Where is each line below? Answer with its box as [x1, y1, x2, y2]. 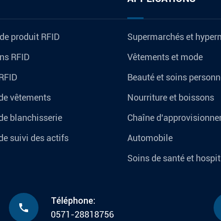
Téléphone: [50, 194, 95, 206]
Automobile [127, 132, 173, 143]
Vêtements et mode [127, 51, 203, 62]
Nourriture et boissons [127, 92, 214, 103]
